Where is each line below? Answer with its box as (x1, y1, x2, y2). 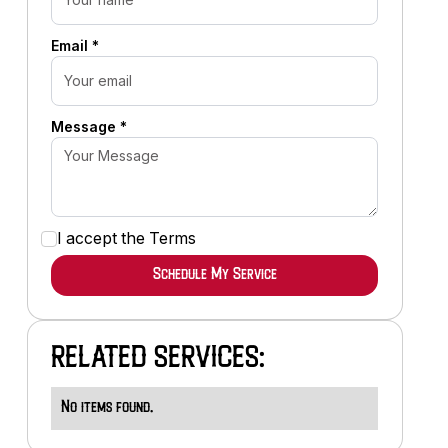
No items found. (61, 399, 154, 416)
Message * (51, 117, 127, 135)
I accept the (57, 228, 149, 248)
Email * (51, 36, 99, 54)
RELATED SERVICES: (51, 345, 266, 374)
